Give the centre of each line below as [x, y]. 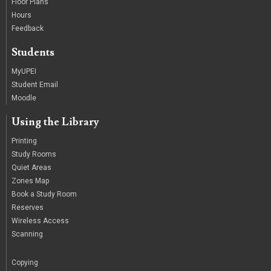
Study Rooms [34, 155]
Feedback [28, 29]
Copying [25, 263]
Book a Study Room [44, 194]
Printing [24, 141]
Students [33, 53]
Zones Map [30, 181]
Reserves [28, 208]
